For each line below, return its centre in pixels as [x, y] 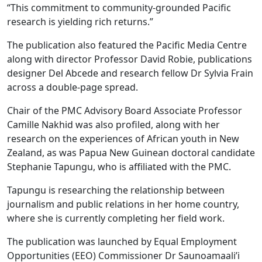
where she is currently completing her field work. [116, 218]
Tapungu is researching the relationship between [116, 190]
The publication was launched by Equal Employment [122, 242]
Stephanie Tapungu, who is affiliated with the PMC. [119, 167]
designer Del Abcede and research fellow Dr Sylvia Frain [130, 73]
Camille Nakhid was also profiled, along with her [113, 125]
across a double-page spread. [73, 87]
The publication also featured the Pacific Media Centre [127, 45]
